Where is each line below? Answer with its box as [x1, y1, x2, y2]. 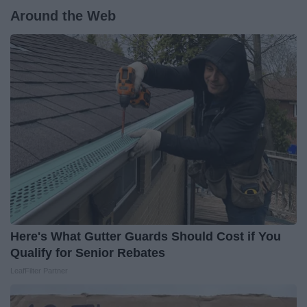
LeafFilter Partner [10, 267, 68, 275]
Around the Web [10, 8, 116, 24]
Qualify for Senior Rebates [10, 246, 165, 260]
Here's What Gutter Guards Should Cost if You [10, 230, 281, 244]
